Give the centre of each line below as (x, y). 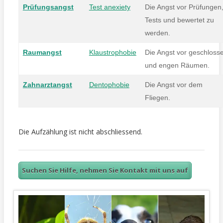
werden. (157, 33)
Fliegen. (157, 97)
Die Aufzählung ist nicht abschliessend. (80, 131)
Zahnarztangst (47, 84)
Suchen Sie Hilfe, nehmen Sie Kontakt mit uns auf (105, 170)
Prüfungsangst (48, 7)
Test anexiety (110, 7)
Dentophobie (109, 84)
